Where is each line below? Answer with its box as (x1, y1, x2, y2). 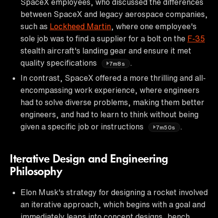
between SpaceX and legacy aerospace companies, (20, 10, 208, 18)
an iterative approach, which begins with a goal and (20, 200, 205, 208)
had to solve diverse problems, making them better (20, 98, 204, 106)
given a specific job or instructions (20, 122, 145, 130)
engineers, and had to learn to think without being (20, 110, 199, 118)
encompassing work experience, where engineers (20, 86, 200, 94)
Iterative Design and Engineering (10, 153, 168, 165)
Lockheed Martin (50, 22, 111, 30)
